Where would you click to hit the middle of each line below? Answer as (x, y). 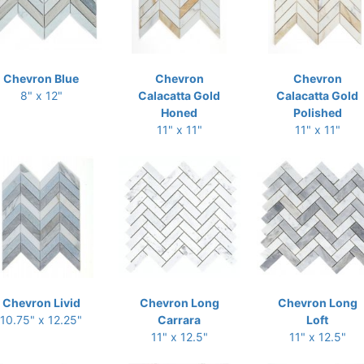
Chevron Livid (41, 303)
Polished (317, 113)
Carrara (179, 320)
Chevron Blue (41, 78)
